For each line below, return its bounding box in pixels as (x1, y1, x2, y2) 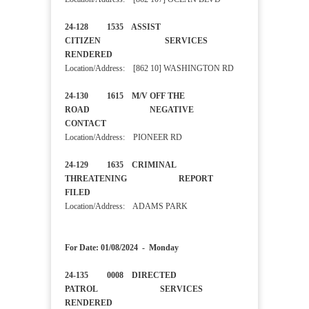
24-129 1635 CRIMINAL (65, 160, 176, 170)
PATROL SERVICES (65, 284, 203, 295)
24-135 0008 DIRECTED (65, 270, 177, 281)
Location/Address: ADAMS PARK (65, 201, 188, 212)
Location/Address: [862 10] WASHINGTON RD (65, 63, 234, 74)
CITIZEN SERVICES (65, 36, 208, 46)
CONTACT (65, 119, 129, 129)
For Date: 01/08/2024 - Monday (65, 243, 179, 253)
